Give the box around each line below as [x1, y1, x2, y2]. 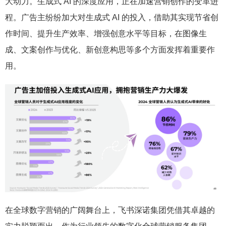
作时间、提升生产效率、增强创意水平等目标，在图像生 [5, 29, 207, 38]
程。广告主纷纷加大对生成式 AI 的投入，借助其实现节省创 [5, 13, 218, 22]
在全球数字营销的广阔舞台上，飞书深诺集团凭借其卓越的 [5, 206, 215, 215]
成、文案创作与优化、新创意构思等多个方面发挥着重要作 [5, 45, 215, 54]
